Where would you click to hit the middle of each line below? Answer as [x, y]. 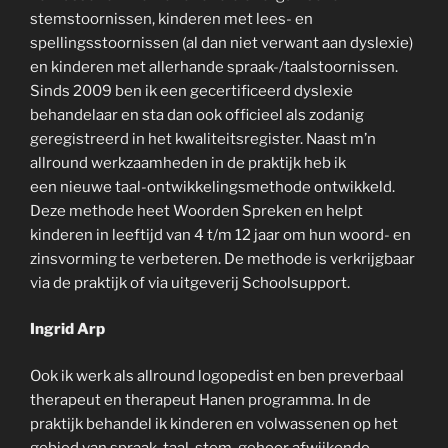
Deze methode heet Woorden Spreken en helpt [196, 210]
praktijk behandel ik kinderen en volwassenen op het [214, 423]
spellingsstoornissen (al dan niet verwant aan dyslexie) [221, 42]
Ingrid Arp [67, 329]
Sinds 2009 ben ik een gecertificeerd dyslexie [191, 90]
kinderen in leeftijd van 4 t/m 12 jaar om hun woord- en [220, 234]
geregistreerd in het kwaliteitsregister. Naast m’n [203, 138]
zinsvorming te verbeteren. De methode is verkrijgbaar [222, 258]
